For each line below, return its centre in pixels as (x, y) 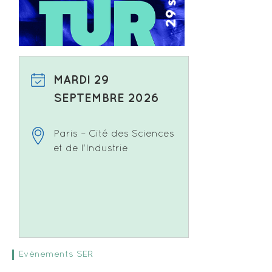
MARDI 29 (81, 80)
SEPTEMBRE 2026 (106, 98)
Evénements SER (56, 254)
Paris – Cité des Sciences (114, 134)
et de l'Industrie (91, 148)
